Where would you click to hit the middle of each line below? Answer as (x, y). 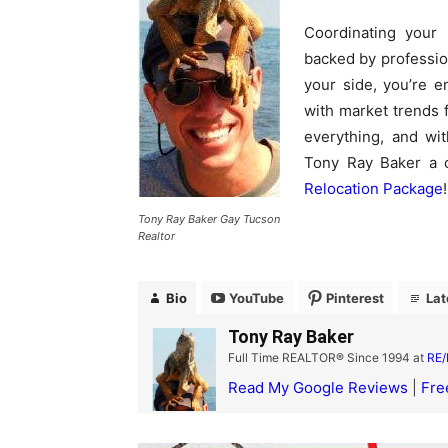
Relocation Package (373, 188)
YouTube (256, 297)
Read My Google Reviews (318, 388)
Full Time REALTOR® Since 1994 (319, 358)
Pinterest (355, 297)
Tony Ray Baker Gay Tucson (209, 218)
